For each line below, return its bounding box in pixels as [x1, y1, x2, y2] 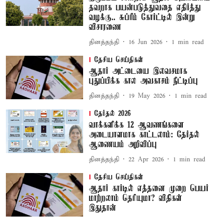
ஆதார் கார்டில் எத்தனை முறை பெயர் [88, 184, 209, 194]
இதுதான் [88, 203, 116, 213]
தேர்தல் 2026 [94, 109, 131, 118]
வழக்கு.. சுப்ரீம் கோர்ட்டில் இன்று [88, 13, 195, 22]
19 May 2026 [128, 91, 165, 100]
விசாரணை [88, 22, 121, 32]
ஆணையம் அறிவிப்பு [88, 140, 157, 150]
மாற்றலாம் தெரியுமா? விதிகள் [88, 194, 182, 203]
